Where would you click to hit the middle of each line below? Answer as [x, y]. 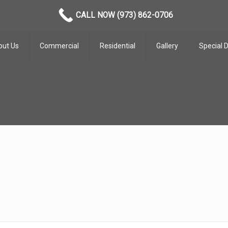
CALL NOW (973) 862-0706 [124, 15]
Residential [118, 46]
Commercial [60, 46]
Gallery [167, 46]
